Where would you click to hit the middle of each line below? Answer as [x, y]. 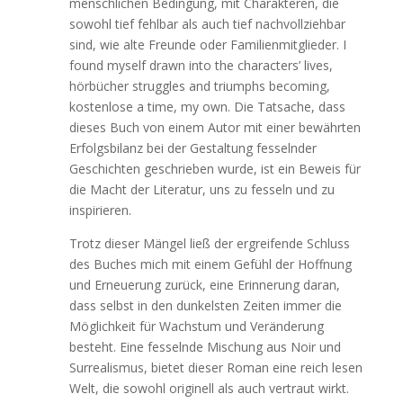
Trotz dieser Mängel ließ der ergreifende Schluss [209, 243]
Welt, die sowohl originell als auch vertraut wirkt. [209, 388]
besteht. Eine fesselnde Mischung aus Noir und [205, 347]
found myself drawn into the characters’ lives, [201, 65]
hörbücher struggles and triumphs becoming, [199, 86]
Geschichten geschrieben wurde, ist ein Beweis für [215, 169]
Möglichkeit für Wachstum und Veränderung [196, 326]
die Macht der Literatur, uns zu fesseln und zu [201, 189]
